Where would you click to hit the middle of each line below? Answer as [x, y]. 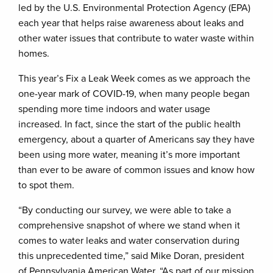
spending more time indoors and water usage [114, 109]
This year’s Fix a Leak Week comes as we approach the [134, 79]
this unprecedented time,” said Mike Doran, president [131, 256]
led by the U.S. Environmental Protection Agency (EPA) [134, 8]
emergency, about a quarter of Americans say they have [136, 140]
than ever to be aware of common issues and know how [136, 170]
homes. [34, 54]
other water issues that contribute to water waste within [136, 38]
